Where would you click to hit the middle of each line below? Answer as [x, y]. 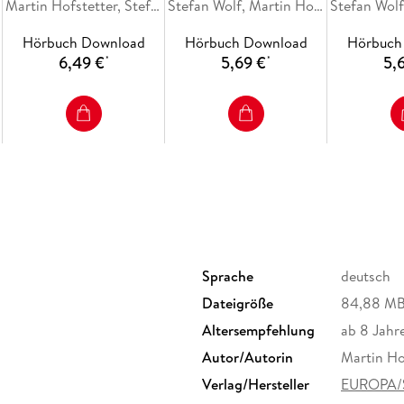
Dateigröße [238, 303]
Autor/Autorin [248, 358]
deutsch [366, 276]
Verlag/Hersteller [256, 385]
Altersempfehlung [258, 331]
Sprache [228, 276]
